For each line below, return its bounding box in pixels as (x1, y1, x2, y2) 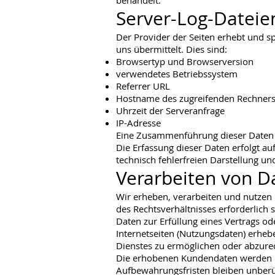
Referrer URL (116, 80, 170, 92)
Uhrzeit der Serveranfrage (116, 104, 225, 117)
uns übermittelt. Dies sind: (116, 43, 227, 55)
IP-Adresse (116, 117, 161, 129)
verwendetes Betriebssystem (116, 68, 238, 80)
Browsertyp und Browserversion (116, 55, 254, 68)
